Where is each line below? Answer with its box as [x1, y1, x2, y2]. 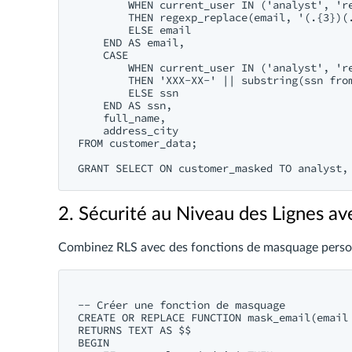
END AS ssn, [78, 98, 172, 112]
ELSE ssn [78, 86, 178, 100]
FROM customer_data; [78, 136, 197, 150]
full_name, [78, 111, 166, 125]
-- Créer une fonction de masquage [78, 298, 285, 312]
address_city [78, 123, 178, 137]
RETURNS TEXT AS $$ [78, 323, 191, 337]
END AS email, [78, 35, 185, 49]
